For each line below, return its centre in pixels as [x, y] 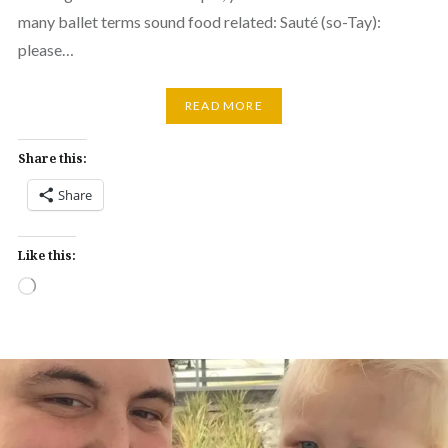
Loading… [60, 284]
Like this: [46, 255]
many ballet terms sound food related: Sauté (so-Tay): [199, 21]
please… [45, 49]
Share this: [52, 158]
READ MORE [224, 106]
